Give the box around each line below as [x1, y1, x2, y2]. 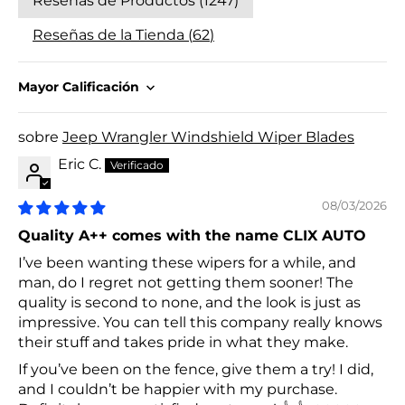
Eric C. [58, 155, 101, 174]
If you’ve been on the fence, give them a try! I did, [18, 361, 373, 379]
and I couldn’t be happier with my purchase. [18, 381, 337, 399]
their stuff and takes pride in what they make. [18, 334, 348, 352]
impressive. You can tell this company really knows [18, 314, 382, 332]
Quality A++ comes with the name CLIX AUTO [18, 227, 366, 245]
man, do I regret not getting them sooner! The [18, 274, 353, 292]
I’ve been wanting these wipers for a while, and [18, 254, 356, 272]
